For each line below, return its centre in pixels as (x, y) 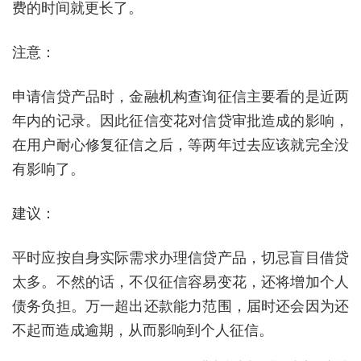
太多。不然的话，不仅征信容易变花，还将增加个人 (180, 281)
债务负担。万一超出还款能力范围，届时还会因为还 (180, 305)
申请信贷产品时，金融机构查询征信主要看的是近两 (180, 95)
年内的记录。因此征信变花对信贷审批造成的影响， (180, 120)
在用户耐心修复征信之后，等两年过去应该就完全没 (180, 144)
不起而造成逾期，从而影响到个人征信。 (143, 329)
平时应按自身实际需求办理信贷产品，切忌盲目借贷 (180, 257)
